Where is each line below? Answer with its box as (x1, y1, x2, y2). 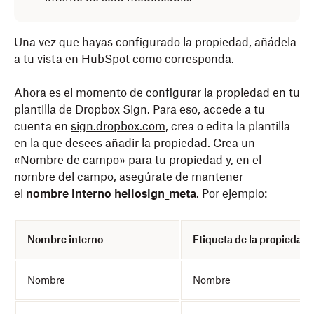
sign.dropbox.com (71, 119, 165, 133)
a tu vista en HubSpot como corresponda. (14, 52, 234, 66)
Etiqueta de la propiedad (193, 233, 308, 245)
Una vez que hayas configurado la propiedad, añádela (14, 35, 296, 49)
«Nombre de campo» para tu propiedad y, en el (14, 153, 261, 167)
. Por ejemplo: (196, 186, 270, 200)
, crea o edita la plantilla (165, 119, 290, 133)
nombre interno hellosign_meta (26, 186, 196, 200)
